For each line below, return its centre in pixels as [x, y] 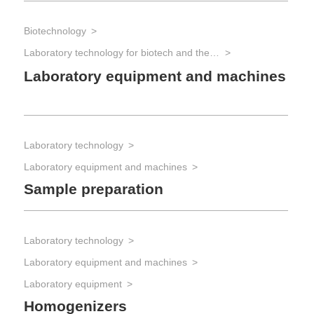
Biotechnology [55, 30]
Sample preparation [94, 189]
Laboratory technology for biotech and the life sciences [214, 52]
